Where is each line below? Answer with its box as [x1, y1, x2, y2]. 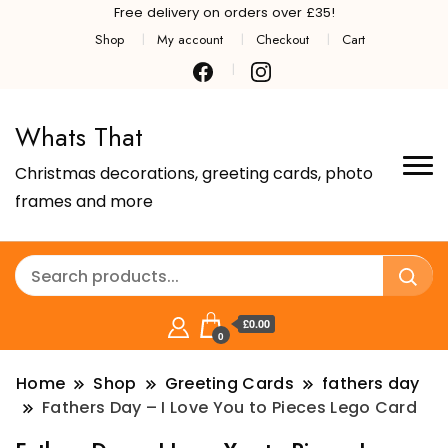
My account [156, 29, 223, 49]
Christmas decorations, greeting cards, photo [15, 162, 373, 186]
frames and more [15, 190, 153, 214]
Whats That [15, 118, 143, 157]
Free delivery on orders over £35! [113, 3, 335, 22]
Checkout [256, 29, 310, 49]
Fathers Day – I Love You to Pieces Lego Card [42, 396, 418, 420]
